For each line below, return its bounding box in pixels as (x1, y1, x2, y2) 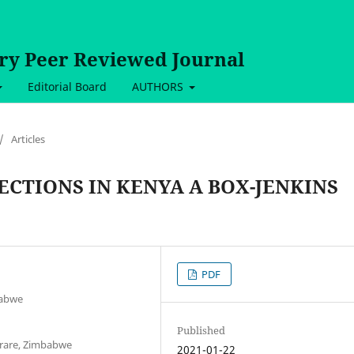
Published (177, 322, 226, 337)
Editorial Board (27, 78, 107, 94)
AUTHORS (131, 78, 186, 94)
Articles (11, 131, 45, 146)
